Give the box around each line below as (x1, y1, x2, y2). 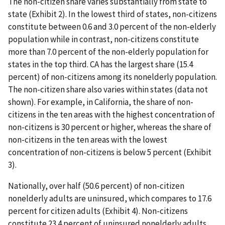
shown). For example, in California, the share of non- (8, 96, 193, 108)
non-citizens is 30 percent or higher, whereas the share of (8, 122, 211, 133)
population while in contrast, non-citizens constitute (8, 34, 199, 45)
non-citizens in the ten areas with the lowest (8, 134, 167, 146)
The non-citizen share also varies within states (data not (8, 84, 208, 95)
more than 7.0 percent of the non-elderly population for (8, 46, 208, 58)
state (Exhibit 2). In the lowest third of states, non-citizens (8, 9, 217, 20)
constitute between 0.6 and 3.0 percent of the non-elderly (8, 21, 216, 33)
